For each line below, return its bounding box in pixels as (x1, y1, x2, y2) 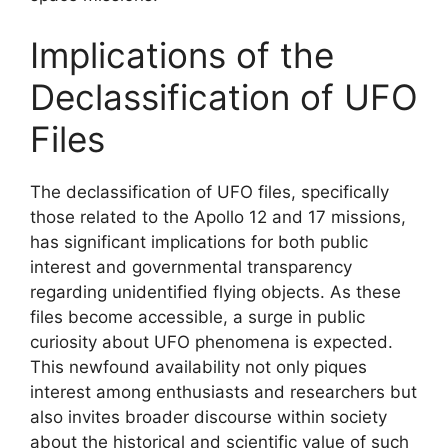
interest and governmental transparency (30, 256, 352, 277)
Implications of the (30, 33, 334, 76)
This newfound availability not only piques (30, 356, 367, 377)
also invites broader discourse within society (30, 406, 387, 427)
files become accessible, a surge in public (30, 306, 365, 327)
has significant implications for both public (30, 231, 368, 252)
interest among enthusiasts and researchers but (30, 381, 417, 402)
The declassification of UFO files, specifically (30, 181, 389, 202)
